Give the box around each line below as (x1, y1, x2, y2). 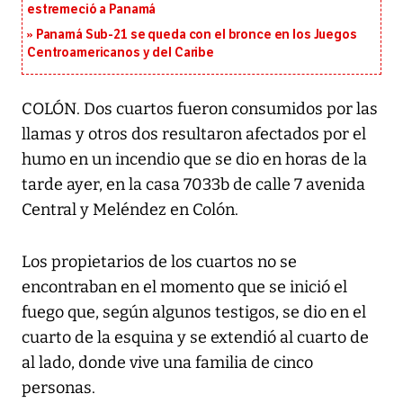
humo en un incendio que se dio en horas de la (22, 149, 367, 170)
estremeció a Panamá (27, 2, 157, 18)
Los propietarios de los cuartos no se (22, 252, 297, 273)
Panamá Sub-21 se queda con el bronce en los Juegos (35, 27, 357, 43)
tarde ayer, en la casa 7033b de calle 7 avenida (22, 175, 365, 195)
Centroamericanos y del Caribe (27, 45, 214, 61)
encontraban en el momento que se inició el (22, 277, 347, 298)
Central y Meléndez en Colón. (22, 200, 238, 220)
